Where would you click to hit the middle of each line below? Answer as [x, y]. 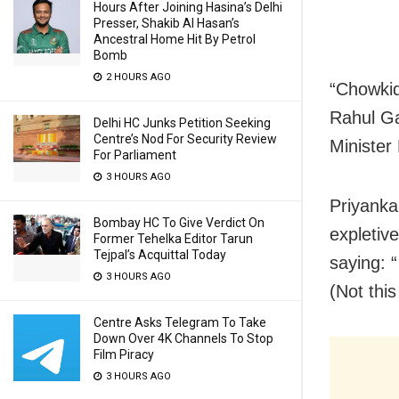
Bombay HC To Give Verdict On [179, 223]
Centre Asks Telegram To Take [180, 322]
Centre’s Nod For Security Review [185, 139]
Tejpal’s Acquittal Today [160, 255]
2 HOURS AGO [137, 77]
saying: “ [363, 262]
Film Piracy [124, 354]
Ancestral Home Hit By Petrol [175, 39]
